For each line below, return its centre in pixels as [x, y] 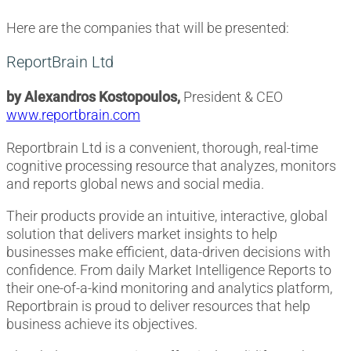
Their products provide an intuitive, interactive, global [167, 215]
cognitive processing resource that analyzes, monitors [171, 165]
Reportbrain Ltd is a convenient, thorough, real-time [162, 147]
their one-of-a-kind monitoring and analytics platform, [169, 288]
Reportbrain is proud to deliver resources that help [158, 306]
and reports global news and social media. [135, 183]
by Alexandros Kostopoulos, [93, 97]
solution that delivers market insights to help [142, 233]
